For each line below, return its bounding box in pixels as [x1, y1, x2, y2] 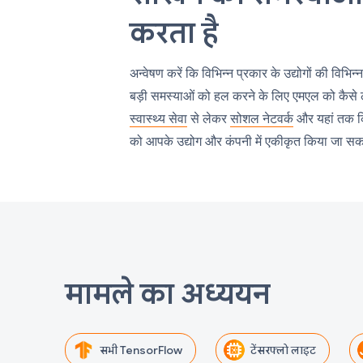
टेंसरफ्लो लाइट [250, 343, 316, 358]
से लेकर [187, 111, 231, 126]
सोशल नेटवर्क [230, 111, 294, 126]
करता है [130, 15, 219, 51]
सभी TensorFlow [100, 343, 182, 358]
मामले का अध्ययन [65, 275, 270, 312]
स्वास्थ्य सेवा [130, 111, 188, 126]
